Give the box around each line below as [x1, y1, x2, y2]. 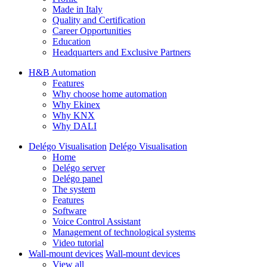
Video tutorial [52, 238, 104, 248]
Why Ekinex [52, 100, 100, 110]
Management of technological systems [52, 227, 195, 237]
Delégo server [52, 163, 105, 173]
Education [52, 36, 91, 46]
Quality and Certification [52, 15, 145, 25]
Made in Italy [52, 4, 103, 14]
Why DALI [52, 121, 97, 131]
